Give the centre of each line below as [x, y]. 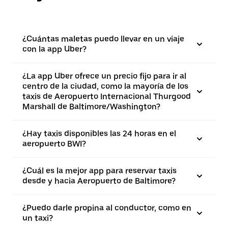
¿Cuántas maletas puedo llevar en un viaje [103, 39]
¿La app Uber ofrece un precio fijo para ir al [104, 76]
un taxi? [38, 218]
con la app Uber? [54, 49]
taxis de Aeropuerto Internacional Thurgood [107, 96]
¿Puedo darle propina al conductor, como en [107, 208]
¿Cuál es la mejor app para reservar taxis [99, 171]
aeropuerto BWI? [54, 144]
